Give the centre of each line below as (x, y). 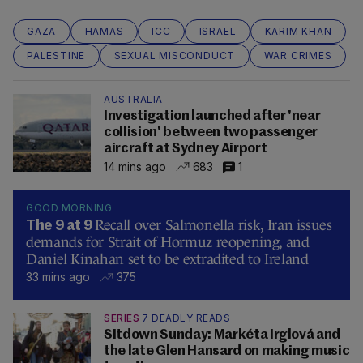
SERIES (122, 318)
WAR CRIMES (298, 56)
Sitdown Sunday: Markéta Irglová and (222, 335)
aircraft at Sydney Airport (186, 149)
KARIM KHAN (298, 32)
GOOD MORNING (69, 208)
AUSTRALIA (133, 100)
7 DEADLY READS (186, 318)
